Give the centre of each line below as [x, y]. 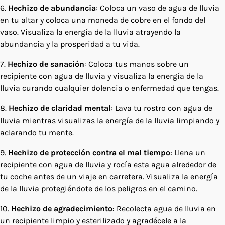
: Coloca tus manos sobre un [137, 64]
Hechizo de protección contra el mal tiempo [89, 152]
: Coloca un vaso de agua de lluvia [158, 8]
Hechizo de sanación [46, 64]
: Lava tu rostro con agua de [162, 108]
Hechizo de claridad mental [60, 108]
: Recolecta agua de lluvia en [164, 208]
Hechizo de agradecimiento [62, 208]
